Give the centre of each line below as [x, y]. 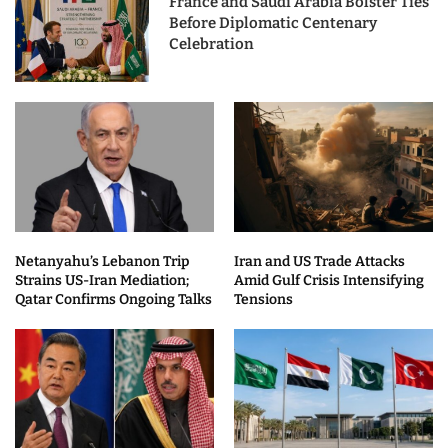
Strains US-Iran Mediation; [102, 281]
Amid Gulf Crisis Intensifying [329, 281]
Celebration [211, 44]
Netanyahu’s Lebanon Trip [102, 262]
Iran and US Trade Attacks [319, 262]
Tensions [263, 300]
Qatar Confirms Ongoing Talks [113, 300]
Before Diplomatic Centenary [272, 23]
